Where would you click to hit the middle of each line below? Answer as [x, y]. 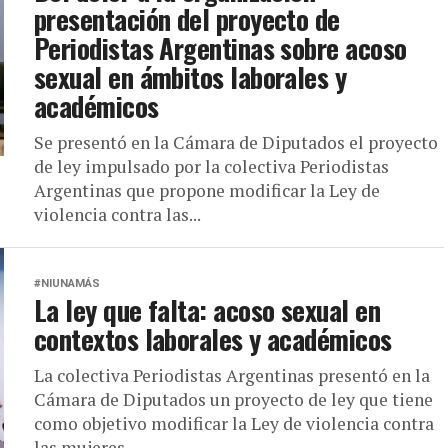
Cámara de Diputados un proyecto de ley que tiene [233, 399]
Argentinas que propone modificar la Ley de [207, 190]
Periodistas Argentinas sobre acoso [220, 48]
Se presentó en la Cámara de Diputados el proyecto [236, 142]
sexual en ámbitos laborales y [190, 77]
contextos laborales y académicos [213, 339]
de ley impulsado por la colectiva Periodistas [211, 166]
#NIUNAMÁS [67, 283]
